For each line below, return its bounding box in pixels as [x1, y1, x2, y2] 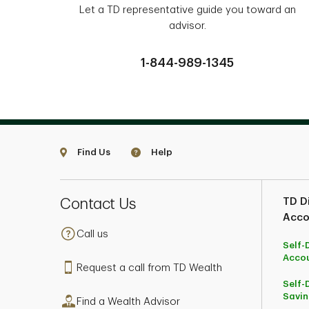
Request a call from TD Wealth [77, 263, 222, 273]
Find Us [77, 148, 110, 157]
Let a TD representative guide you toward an [79, 5, 296, 15]
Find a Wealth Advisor [77, 297, 180, 307]
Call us [77, 229, 108, 239]
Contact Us [60, 197, 135, 212]
